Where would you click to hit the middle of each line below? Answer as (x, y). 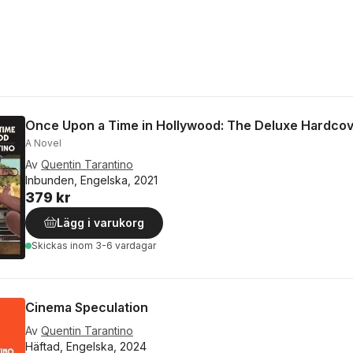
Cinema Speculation (87, 307)
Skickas (51, 245)
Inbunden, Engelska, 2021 (91, 180)
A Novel (43, 143)
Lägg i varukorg (100, 222)
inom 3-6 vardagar (113, 245)
